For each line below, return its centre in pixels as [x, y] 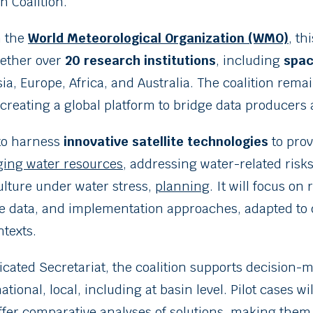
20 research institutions [140, 60]
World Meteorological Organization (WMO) [158, 38]
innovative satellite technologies [166, 141]
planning [182, 186]
